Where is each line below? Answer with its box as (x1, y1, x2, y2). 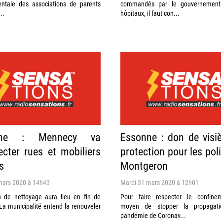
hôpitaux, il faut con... (120, 8, 180, 18)
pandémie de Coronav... (120, 210, 186, 220)
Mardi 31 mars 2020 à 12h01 (120, 177, 199, 187)
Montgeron (120, 158, 168, 173)
